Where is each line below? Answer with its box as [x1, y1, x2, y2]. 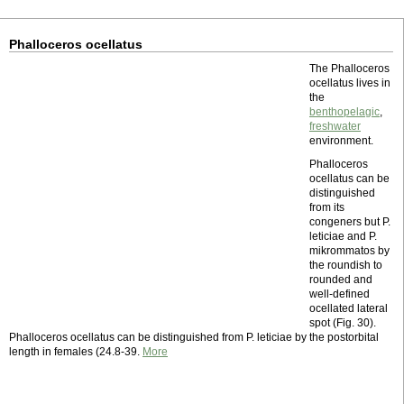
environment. [309, 134, 373, 147]
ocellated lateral [309, 302, 388, 315]
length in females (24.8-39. [9, 345, 142, 358]
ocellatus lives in [309, 77, 390, 89]
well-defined [309, 288, 370, 300]
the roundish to [309, 259, 382, 271]
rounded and [309, 273, 372, 286]
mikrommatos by [309, 244, 390, 257]
